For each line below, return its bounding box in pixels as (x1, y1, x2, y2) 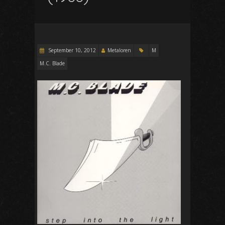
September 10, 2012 (47, 47, 96, 54)
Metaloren (107, 47, 131, 54)
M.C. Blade (40, 60, 65, 67)
